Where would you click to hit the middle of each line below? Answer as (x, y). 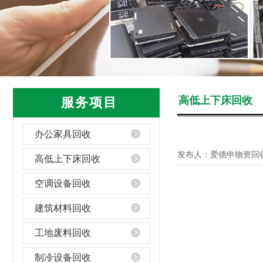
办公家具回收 (63, 134)
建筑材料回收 (63, 208)
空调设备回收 (63, 183)
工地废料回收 (63, 233)
